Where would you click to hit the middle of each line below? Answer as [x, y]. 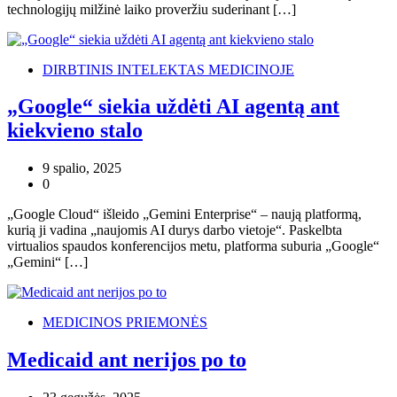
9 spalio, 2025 [82, 168]
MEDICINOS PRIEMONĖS [125, 323]
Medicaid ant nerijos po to [127, 360]
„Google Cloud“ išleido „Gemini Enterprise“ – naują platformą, [184, 214]
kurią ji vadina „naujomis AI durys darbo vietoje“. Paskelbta [175, 230]
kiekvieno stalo [75, 131]
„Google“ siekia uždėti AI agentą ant [173, 107]
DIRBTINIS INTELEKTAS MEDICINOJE [168, 69]
